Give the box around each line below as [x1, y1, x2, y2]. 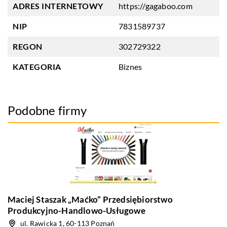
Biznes [119, 62, 142, 71]
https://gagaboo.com [119, 1, 193, 11]
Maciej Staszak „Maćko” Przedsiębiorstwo [8, 194, 173, 205]
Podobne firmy [8, 103, 87, 118]
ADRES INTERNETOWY [13, 1, 103, 11]
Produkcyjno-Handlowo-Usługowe [8, 205, 145, 216]
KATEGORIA [13, 62, 61, 71]
